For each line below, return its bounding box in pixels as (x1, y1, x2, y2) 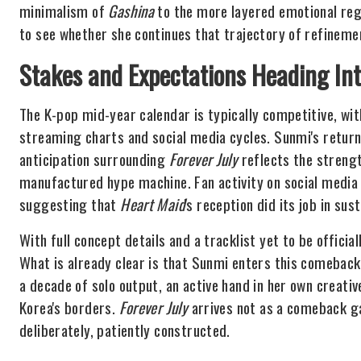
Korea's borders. (19, 296, 119, 319)
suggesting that (19, 193, 121, 216)
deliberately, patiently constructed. (19, 318, 230, 342)
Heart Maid (120, 193, 185, 216)
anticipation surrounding (19, 147, 169, 171)
